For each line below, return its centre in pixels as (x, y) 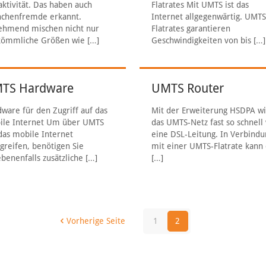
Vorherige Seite (96, 221)
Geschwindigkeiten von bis (202, 40)
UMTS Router (188, 88)
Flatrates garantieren (191, 28)
